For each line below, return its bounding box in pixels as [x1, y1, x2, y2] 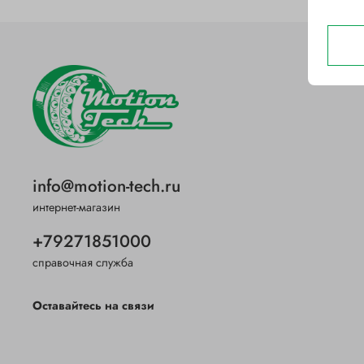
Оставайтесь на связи [32, 297, 154, 314]
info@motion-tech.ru [32, 173, 180, 198]
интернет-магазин [32, 198, 120, 215]
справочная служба [32, 253, 133, 271]
